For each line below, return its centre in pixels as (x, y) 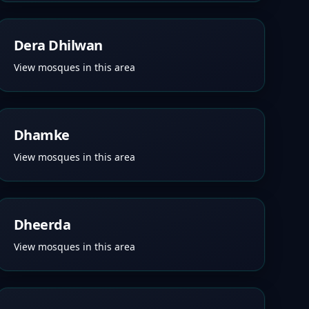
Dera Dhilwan (58, 45)
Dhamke (41, 135)
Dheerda (42, 225)
